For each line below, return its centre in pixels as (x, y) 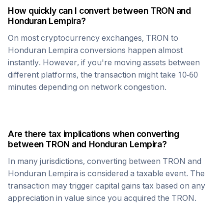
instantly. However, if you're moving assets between (104, 62)
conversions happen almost (130, 50)
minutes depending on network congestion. (87, 87)
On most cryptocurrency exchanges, (77, 38)
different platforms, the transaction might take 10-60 (103, 75)
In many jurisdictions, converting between (85, 161)
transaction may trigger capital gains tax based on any (107, 186)
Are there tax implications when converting (94, 134)
